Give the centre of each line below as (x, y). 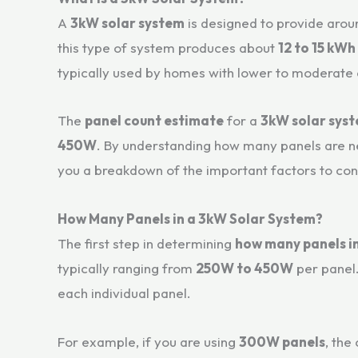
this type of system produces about (168, 47)
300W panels (282, 341)
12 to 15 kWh (317, 47)
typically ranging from (127, 268)
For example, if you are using (148, 341)
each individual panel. (124, 293)
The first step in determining (146, 243)
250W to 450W (245, 268)
